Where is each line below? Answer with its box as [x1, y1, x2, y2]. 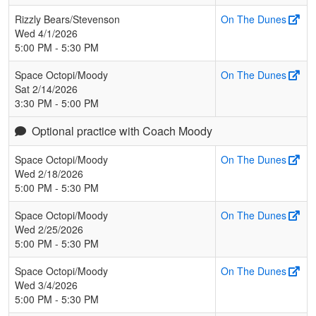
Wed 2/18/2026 [15, 166, 83, 181]
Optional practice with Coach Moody [32, 122, 212, 139]
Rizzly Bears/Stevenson [15, 11, 120, 26]
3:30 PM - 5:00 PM [15, 95, 99, 110]
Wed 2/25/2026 [15, 221, 83, 236]
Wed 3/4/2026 [15, 277, 78, 292]
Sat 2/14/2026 [15, 81, 78, 96]
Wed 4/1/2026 [15, 25, 78, 40]
